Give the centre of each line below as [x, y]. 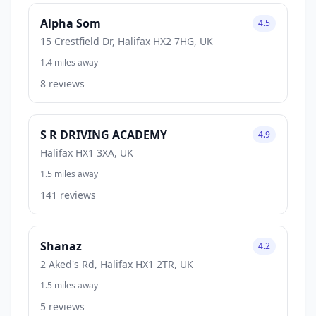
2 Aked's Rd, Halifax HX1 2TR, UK [117, 264]
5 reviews [62, 306]
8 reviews [62, 83]
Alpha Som [71, 23]
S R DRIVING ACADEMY [104, 134]
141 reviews [68, 195]
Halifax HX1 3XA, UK [87, 152]
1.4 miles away [69, 62]
